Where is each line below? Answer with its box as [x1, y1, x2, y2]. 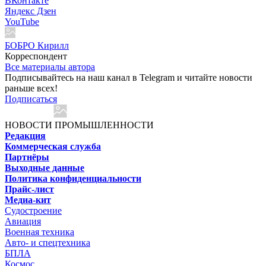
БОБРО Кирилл [5, 40, 69, 50]
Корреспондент [5, 50, 67, 61]
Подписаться [5, 93, 57, 104]
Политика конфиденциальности [5, 173, 141, 183]
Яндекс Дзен [5, 5, 56, 16]
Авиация [5, 216, 41, 226]
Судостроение [5, 205, 62, 216]
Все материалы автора [5, 61, 95, 72]
